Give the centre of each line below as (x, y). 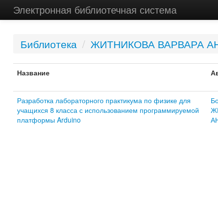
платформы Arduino (49, 120)
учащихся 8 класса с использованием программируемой (108, 110)
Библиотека (48, 44)
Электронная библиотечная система (95, 9)
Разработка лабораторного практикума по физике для (104, 100)
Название (33, 73)
